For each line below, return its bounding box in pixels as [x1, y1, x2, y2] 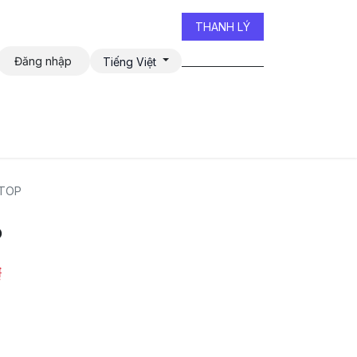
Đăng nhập [14, 54, 73, 68]
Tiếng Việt [103, 54, 157, 69]
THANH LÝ [195, 20, 250, 33]
